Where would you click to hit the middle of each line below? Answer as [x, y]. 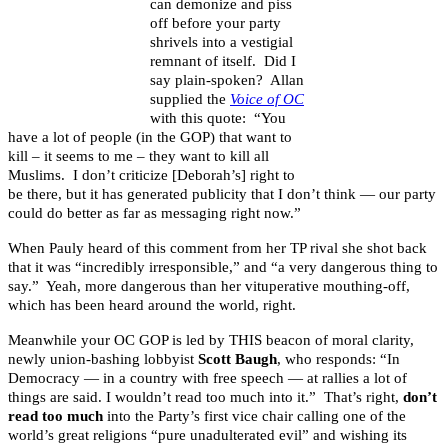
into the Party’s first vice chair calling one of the [254, 415]
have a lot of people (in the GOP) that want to [150, 136]
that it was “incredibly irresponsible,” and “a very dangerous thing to [223, 266]
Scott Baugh [237, 358]
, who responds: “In [338, 358]
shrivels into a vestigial [221, 41]
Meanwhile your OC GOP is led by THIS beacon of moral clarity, [211, 339]
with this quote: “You [218, 117]
